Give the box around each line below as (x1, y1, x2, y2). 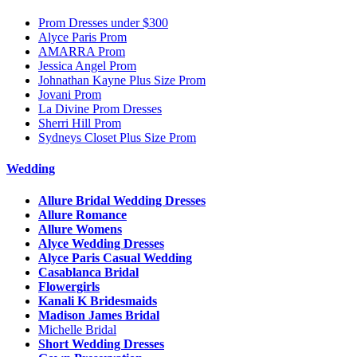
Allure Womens (38, 222, 122, 236)
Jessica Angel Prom (38, 59, 136, 73)
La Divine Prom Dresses (38, 102, 162, 116)
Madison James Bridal (38, 308, 159, 322)
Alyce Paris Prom (38, 30, 127, 45)
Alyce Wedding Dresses (38, 236, 164, 250)
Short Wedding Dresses (38, 336, 164, 351)
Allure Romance (38, 207, 127, 222)
